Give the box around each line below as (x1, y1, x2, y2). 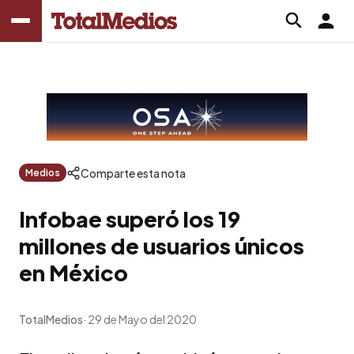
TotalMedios (19, 311, 83, 326)
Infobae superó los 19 (19, 205, 240, 232)
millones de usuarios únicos (19, 232, 304, 259)
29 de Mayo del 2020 (88, 311, 197, 326)
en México (19, 258, 128, 286)
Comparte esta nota (81, 165, 186, 180)
